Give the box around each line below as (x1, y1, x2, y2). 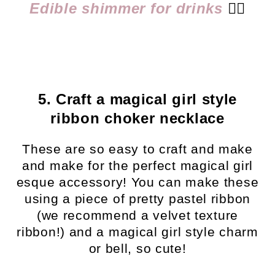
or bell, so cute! (88, 241, 187, 256)
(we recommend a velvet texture (36, 208, 238, 223)
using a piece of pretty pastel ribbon (25, 192, 250, 206)
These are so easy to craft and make (22, 142, 253, 157)
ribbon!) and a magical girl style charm (17, 225, 258, 239)
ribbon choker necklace (50, 110, 225, 127)
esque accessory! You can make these (16, 175, 259, 190)
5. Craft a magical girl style (37, 91, 238, 108)
